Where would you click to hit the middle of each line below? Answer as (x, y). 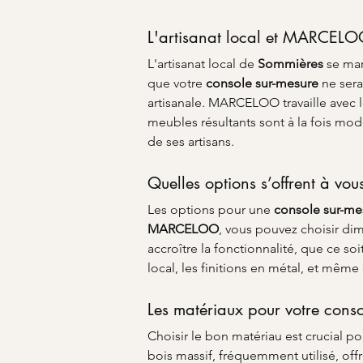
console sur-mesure (262, 83)
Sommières (290, 64)
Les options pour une (211, 209)
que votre (177, 83)
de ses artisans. (191, 141)
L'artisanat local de (203, 64)
